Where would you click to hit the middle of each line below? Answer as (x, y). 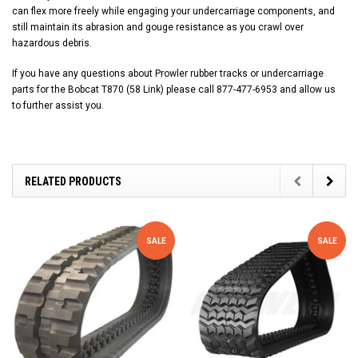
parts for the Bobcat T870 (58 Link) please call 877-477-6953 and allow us (174, 89)
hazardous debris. (52, 43)
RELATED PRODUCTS (73, 181)
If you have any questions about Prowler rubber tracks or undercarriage (168, 73)
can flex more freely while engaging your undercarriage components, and (173, 11)
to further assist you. (58, 105)
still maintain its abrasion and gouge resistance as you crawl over (158, 27)
